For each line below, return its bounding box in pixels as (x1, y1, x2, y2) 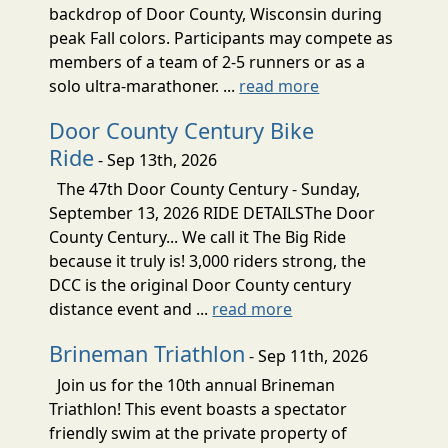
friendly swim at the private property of (49, 421, 348, 444)
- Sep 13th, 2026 (94, 148, 218, 171)
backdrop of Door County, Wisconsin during (49, 2, 383, 25)
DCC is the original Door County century (49, 273, 352, 296)
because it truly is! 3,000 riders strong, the (49, 249, 367, 272)
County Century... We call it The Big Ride (49, 225, 347, 248)
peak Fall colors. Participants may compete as (49, 26, 394, 49)
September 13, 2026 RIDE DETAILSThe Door (49, 201, 376, 224)
